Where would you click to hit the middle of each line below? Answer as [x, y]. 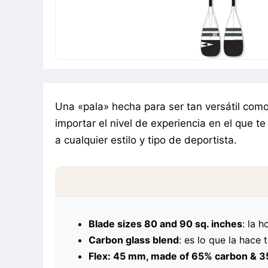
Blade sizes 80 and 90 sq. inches [165, 223]
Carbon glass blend [134, 240]
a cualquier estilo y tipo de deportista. [146, 140]
